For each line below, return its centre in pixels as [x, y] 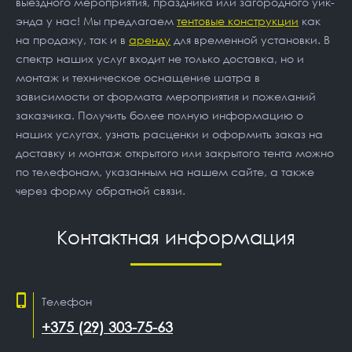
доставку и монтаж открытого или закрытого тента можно [175, 152]
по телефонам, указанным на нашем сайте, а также [165, 171]
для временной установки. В [250, 39]
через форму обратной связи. [101, 190]
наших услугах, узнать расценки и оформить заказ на [169, 134]
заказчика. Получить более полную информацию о [159, 115]
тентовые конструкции [238, 20]
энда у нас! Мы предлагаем [96, 20]
